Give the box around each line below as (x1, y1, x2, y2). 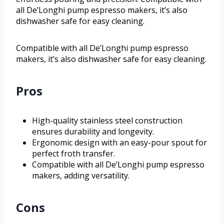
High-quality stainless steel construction (32, 115, 182, 126)
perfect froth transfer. (32, 148, 115, 159)
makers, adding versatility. (32, 170, 129, 181)
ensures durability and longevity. (32, 126, 154, 137)
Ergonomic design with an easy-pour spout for (32, 137, 207, 148)
